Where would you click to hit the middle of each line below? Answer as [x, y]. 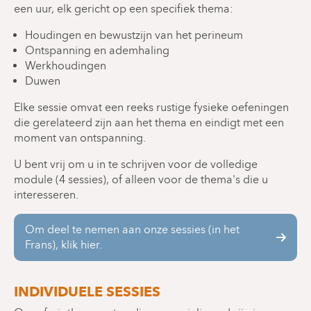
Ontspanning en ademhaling [97, 50]
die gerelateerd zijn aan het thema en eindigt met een [149, 122]
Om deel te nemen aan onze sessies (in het [132, 229]
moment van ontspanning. [80, 137]
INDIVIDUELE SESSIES [87, 291]
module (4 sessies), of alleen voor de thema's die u [141, 179]
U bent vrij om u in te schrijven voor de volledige [136, 164]
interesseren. [46, 194]
